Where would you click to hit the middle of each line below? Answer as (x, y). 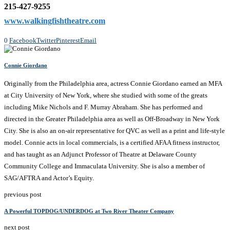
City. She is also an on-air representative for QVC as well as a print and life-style (114, 131)
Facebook (23, 41)
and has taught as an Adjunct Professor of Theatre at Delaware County (100, 155)
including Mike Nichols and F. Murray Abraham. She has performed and (103, 107)
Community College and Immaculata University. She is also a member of (104, 166)
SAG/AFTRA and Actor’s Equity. (49, 178)
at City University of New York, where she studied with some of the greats (106, 95)
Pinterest (68, 41)
